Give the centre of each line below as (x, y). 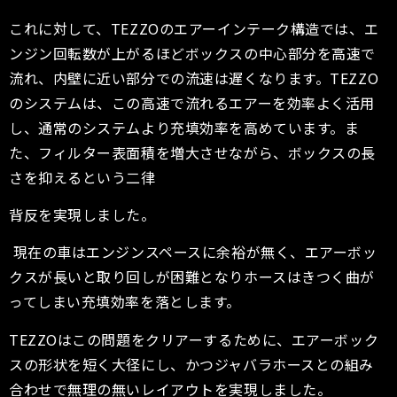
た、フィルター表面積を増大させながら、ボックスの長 (192, 152)
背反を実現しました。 (82, 215)
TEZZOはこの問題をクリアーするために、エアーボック (194, 339)
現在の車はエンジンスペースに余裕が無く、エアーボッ (195, 252)
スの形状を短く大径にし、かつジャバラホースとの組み (191, 364)
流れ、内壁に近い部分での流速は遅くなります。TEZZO (194, 78)
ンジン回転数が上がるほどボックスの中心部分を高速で (192, 53)
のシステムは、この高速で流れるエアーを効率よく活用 (192, 102)
